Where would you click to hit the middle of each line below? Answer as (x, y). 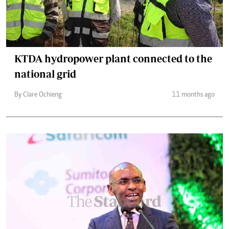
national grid (45, 74)
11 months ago (193, 95)
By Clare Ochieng (38, 95)
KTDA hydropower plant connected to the (113, 59)
